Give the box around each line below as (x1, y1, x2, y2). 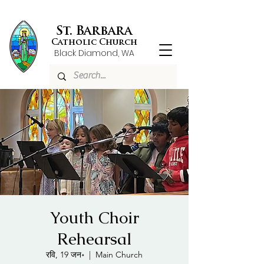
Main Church (95, 249, 143, 260)
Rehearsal (57, 228, 132, 249)
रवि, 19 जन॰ (46, 249, 84, 260)
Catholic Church (51, 38, 137, 47)
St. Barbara (56, 25, 132, 38)
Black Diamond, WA (54, 47, 134, 59)
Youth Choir (49, 207, 139, 228)
